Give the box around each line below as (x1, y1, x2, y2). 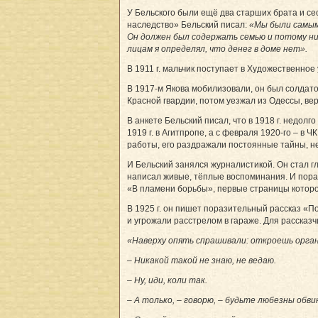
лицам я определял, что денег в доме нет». (127, 43, 307, 54)
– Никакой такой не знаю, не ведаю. (127, 255, 276, 265)
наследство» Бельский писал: (127, 19, 249, 30)
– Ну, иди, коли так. (127, 275, 207, 285)
